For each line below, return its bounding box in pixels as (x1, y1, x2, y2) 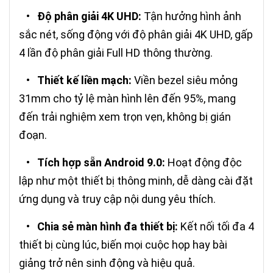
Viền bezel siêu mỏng (132, 74, 238, 87)
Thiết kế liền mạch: (37, 74, 132, 87)
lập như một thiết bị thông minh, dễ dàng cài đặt (19, 174, 253, 188)
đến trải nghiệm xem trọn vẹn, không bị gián (19, 110, 231, 124)
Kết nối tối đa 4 (178, 220, 254, 233)
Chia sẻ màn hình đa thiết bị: (37, 220, 178, 233)
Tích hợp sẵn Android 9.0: (37, 156, 165, 169)
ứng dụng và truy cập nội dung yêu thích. (19, 193, 216, 206)
